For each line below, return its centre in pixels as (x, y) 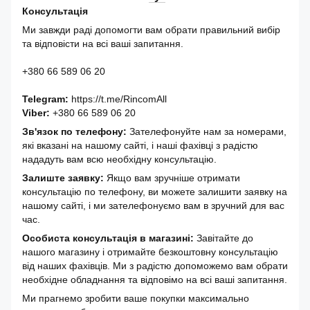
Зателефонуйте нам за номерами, (207, 132)
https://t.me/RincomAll (118, 99)
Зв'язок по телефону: (74, 132)
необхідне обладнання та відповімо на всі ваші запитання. (155, 280)
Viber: (37, 113)
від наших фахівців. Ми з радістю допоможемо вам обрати (155, 266)
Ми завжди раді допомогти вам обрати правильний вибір (151, 30)
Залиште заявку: (63, 178)
